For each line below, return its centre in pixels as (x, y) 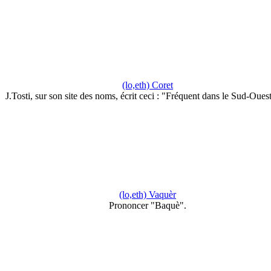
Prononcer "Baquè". (148, 205)
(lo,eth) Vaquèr (148, 194)
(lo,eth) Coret (148, 85)
